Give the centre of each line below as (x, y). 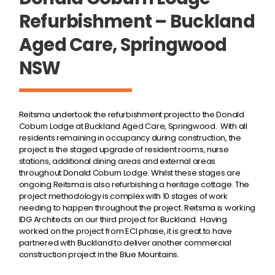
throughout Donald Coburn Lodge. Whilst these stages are (130, 172)
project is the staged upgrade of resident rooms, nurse (124, 149)
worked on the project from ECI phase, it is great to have (125, 231)
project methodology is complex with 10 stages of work (123, 196)
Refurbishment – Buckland (137, 21)
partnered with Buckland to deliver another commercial (125, 242)
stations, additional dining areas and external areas (117, 161)
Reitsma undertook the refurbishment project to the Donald (131, 114)
